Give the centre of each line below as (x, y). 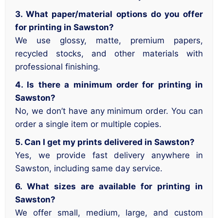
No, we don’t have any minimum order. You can (109, 111)
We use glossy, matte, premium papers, (109, 40)
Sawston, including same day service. (89, 168)
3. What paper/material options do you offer (109, 14)
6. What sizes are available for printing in (109, 186)
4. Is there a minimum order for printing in (109, 84)
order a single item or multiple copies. (88, 124)
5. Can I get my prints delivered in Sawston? (105, 142)
